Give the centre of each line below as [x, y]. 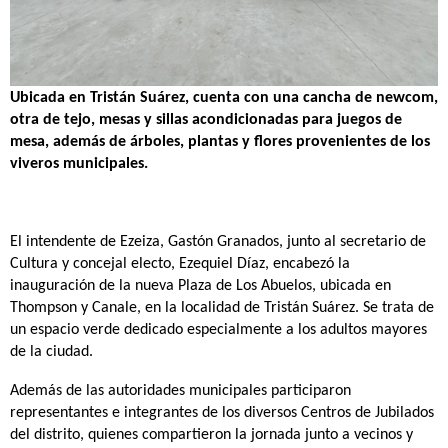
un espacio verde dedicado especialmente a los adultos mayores [218, 330]
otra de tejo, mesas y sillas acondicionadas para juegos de [206, 120]
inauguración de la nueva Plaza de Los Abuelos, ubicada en [200, 286]
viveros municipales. [81, 164]
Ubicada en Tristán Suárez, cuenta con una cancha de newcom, [224, 98]
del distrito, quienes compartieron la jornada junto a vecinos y [211, 435]
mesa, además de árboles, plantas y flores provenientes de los [220, 142]
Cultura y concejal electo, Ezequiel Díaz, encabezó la [180, 264]
